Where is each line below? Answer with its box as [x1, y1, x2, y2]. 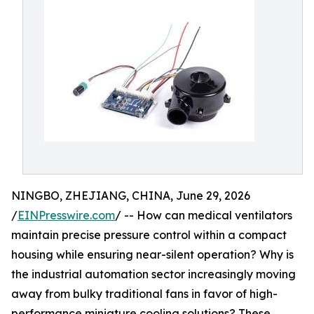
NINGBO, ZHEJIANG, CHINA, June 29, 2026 [11, 189, 250, 203]
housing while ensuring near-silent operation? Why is [11, 247, 294, 261]
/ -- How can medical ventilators [115, 208, 292, 222]
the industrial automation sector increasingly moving [11, 267, 296, 281]
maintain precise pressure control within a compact [11, 228, 287, 242]
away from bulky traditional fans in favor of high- [11, 287, 278, 301]
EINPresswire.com [18, 208, 115, 222]
